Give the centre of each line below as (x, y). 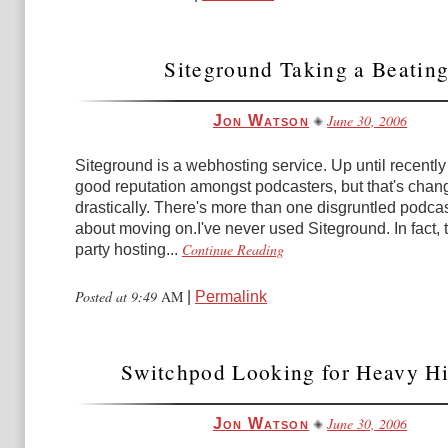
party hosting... (126, 249)
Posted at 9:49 (118, 296)
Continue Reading (233, 249)
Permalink (231, 296)
